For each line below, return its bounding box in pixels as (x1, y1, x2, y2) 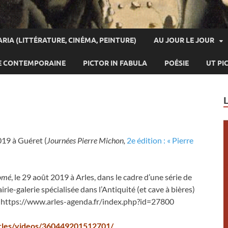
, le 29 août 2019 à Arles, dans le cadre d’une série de (11, 172, 192, 182)
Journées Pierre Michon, (47, 135, 127, 146)
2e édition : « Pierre (127, 135, 193, 146)
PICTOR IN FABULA (83, 59, 147, 67)
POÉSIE (164, 59, 189, 67)
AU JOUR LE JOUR (154, 36, 214, 44)
